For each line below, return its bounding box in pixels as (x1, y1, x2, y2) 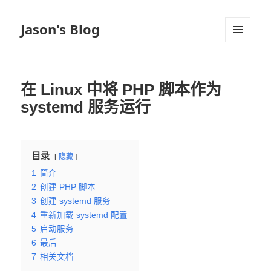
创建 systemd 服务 (40, 197, 111, 206)
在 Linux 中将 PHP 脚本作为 (21, 80, 222, 99)
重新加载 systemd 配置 (40, 211, 128, 220)
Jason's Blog (21, 20, 100, 39)
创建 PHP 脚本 (40, 183, 96, 192)
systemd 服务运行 (21, 98, 151, 117)
